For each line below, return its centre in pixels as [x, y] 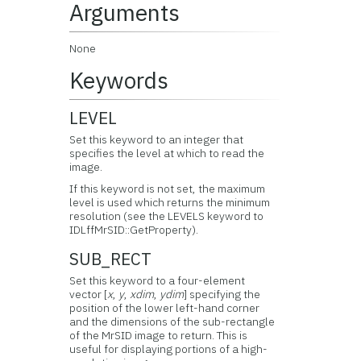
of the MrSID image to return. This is [159, 335]
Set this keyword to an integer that [157, 139]
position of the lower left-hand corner [165, 308]
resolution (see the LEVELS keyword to [167, 216]
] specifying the [222, 294]
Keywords [119, 80]
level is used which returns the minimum [170, 202]
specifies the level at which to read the [167, 153]
